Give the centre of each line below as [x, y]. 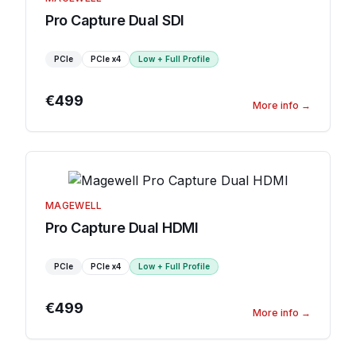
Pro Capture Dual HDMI [122, 228]
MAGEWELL [74, 205]
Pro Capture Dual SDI [115, 20]
